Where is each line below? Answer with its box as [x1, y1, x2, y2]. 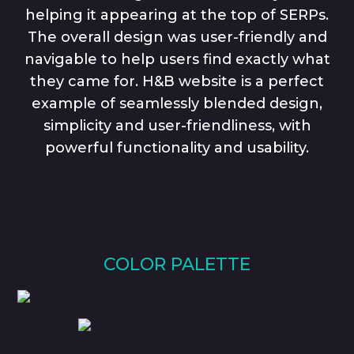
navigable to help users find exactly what [24, 50, 330, 68]
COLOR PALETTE [104, 253, 250, 275]
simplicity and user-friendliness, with [43, 116, 311, 134]
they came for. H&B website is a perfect [30, 72, 324, 90]
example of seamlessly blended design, [32, 94, 322, 112]
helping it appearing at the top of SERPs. [25, 6, 329, 24]
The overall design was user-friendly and [27, 28, 327, 46]
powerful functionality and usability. [45, 138, 309, 156]
